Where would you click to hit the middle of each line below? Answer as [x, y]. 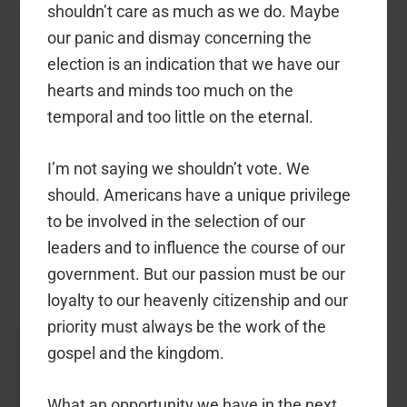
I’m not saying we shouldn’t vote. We [179, 168]
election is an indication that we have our [194, 64]
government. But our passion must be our [197, 273]
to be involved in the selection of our [177, 221]
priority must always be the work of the [187, 326]
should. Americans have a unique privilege [199, 194]
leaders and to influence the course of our [197, 247]
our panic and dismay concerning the [180, 37]
